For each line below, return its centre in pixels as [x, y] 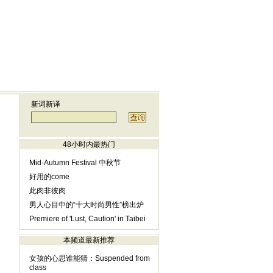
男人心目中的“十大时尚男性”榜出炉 [86, 205]
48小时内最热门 [89, 144]
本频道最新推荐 [89, 240]
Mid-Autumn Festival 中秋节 [75, 163]
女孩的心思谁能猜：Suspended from [89, 258]
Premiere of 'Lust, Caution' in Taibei [88, 219]
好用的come [49, 177]
